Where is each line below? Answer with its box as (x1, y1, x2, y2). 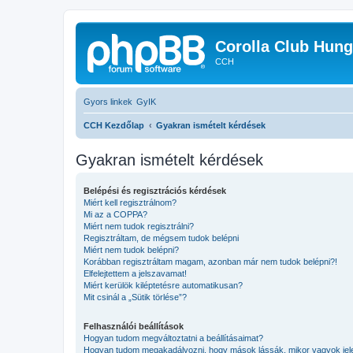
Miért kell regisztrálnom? (84, 197, 176, 207)
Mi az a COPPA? (84, 209, 147, 219)
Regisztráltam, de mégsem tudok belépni (84, 232, 239, 243)
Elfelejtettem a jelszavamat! (84, 268, 187, 278)
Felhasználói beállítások (84, 321, 184, 331)
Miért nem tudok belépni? (84, 244, 179, 255)
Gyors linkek (84, 96, 132, 106)
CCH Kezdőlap (84, 120, 144, 130)
